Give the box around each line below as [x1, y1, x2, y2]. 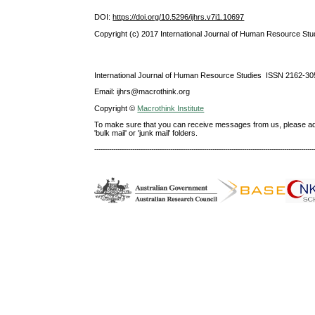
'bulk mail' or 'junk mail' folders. [94, 128, 198, 137]
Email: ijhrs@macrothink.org [94, 87, 191, 96]
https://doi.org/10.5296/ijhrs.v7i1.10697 [112, 13, 245, 22]
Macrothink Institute [137, 103, 205, 112]
